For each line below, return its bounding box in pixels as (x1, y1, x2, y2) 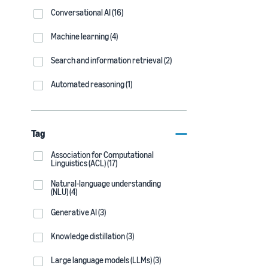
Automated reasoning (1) (51, 79, 132, 89)
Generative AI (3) (51, 207, 106, 217)
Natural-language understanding (51, 178, 161, 188)
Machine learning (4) (51, 31, 118, 41)
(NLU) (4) (51, 187, 77, 197)
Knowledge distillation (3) (51, 231, 134, 241)
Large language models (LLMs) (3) (51, 255, 161, 265)
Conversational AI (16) (51, 7, 123, 17)
